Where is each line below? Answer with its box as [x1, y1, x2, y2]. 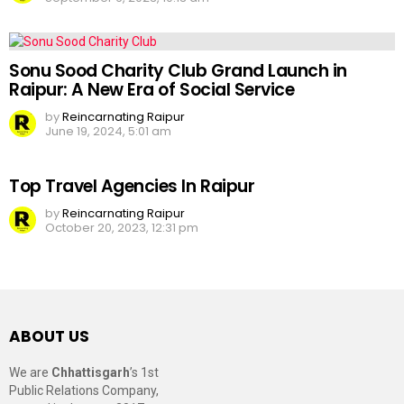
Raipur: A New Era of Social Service [9, 77, 295, 102]
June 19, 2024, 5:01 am [45, 122, 171, 140]
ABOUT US [9, 325, 89, 347]
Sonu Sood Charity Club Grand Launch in [9, 58, 347, 83]
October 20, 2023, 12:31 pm [45, 218, 198, 236]
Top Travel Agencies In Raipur [9, 173, 255, 198]
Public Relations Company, [9, 382, 159, 398]
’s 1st [130, 364, 159, 380]
